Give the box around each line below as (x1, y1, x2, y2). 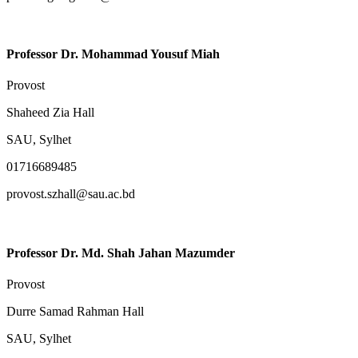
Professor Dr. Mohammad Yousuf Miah (6, 47, 220, 62)
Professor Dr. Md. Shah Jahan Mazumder (6, 245, 235, 260)
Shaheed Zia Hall (6, 105, 94, 120)
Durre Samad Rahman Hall (6, 304, 144, 318)
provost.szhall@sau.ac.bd (6, 187, 135, 201)
